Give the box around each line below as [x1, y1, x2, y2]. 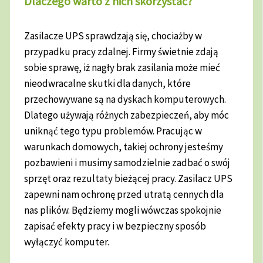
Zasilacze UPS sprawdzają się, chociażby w [24, 29, 203, 43]
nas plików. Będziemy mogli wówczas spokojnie [24, 204, 222, 217]
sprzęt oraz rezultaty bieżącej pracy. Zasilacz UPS [24, 172, 233, 186]
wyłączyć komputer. [24, 235, 112, 249]
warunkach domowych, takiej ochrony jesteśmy [24, 140, 224, 154]
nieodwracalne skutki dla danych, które [24, 77, 191, 90]
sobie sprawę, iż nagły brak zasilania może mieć [24, 61, 221, 75]
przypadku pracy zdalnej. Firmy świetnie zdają [24, 45, 219, 59]
